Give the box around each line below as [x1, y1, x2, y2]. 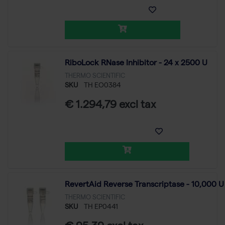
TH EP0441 [84, 203, 118, 211]
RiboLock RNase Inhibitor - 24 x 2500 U [65, 59, 207, 68]
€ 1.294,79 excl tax [65, 100, 156, 111]
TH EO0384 [84, 82, 121, 89]
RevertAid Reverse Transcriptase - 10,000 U [65, 181, 224, 189]
